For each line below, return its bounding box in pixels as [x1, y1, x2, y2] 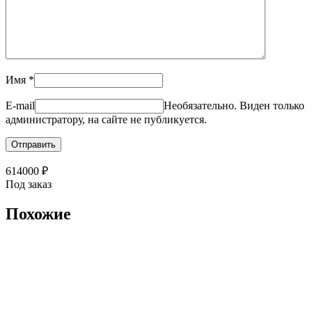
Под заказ [6, 178, 52, 190]
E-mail [6, 99, 35, 111]
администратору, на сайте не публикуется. [6, 113, 207, 125]
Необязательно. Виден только [164, 99, 304, 111]
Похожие [6, 204, 71, 223]
